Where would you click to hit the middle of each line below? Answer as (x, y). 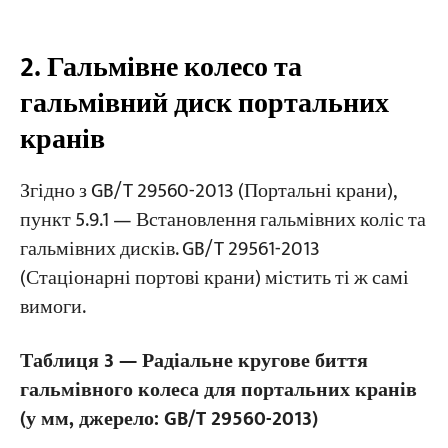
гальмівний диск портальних (204, 104)
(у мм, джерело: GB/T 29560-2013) (168, 419)
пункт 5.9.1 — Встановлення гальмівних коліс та (222, 220)
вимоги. (52, 307)
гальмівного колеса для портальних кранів (218, 390)
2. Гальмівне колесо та (160, 68)
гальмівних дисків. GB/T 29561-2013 (169, 249)
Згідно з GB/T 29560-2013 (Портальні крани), (207, 191)
